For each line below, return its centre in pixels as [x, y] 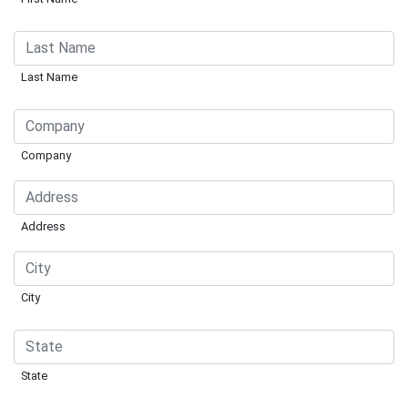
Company [46, 155]
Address [43, 226]
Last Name [49, 76]
